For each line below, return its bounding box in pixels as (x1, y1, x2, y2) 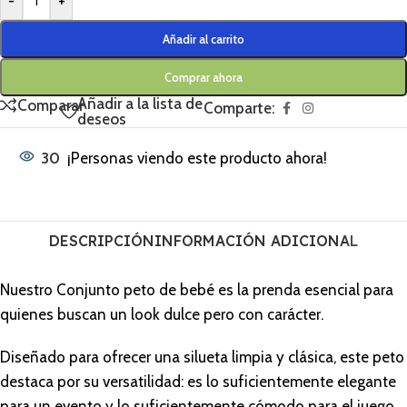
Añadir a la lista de (77, 94, 203, 114)
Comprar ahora (164, 70, 243, 85)
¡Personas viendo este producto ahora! (67, 149, 327, 168)
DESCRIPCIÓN (49, 232, 154, 251)
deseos (77, 110, 127, 129)
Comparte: (203, 99, 275, 118)
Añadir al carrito (163, 32, 244, 47)
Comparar (17, 95, 84, 114)
